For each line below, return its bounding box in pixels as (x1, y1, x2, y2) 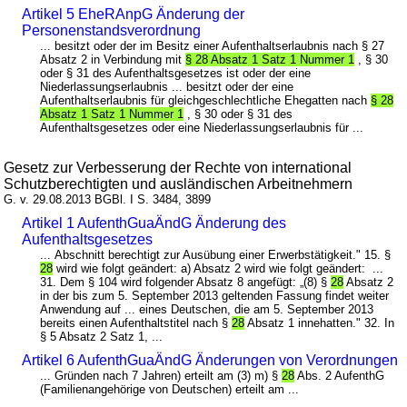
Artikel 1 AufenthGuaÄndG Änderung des (22, 214, 287, 231)
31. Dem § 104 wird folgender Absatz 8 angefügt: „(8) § (40, 274, 332, 289)
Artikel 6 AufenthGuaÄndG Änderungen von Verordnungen (22, 352, 399, 368)
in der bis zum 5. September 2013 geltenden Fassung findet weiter (40, 288, 390, 303)
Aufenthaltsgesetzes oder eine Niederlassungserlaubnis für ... (40, 120, 364, 134)
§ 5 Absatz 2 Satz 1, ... (40, 329, 164, 343)
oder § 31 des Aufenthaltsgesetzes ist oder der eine (40, 65, 312, 80)
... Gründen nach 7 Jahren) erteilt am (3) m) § (40, 368, 283, 382)
